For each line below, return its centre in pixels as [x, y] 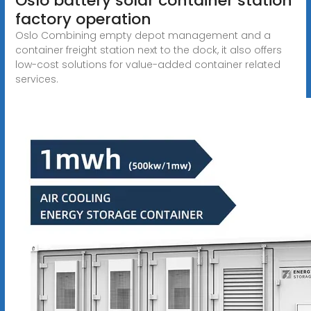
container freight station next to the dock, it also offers [148, 50]
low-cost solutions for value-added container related [148, 64]
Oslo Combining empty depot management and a [143, 35]
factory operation [83, 19]
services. [36, 79]
